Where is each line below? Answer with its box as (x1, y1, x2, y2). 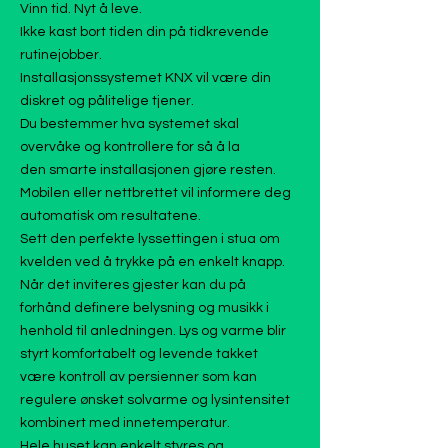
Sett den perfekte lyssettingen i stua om (20, 231, 280, 246)
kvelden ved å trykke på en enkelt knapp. (20, 254, 285, 269)
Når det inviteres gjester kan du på (20, 277, 246, 292)
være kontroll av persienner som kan (20, 369, 257, 384)
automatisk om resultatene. (20, 208, 201, 223)
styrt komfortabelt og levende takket (20, 346, 258, 361)
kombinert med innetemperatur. (20, 415, 230, 430)
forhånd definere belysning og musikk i (20, 300, 269, 315)
